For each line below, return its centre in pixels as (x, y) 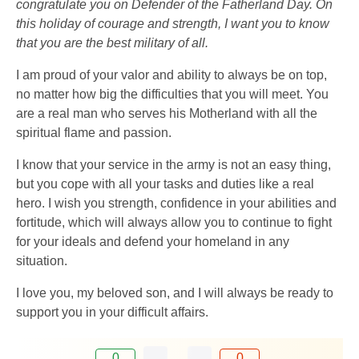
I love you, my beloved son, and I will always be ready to (175, 293)
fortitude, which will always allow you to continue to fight (174, 223)
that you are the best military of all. (112, 43)
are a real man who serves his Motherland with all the (167, 114)
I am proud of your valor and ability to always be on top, (171, 75)
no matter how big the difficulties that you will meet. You (172, 95)
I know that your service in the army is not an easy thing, (173, 165)
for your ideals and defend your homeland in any (153, 242)
